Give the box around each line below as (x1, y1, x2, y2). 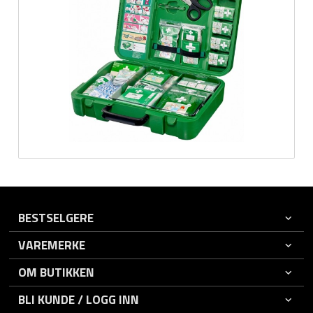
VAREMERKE (18, 235, 86, 254)
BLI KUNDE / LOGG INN (18, 289, 140, 309)
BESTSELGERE (18, 208, 94, 227)
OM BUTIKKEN (18, 262, 95, 282)
